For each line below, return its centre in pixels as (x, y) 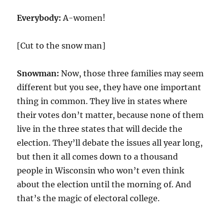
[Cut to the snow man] (61, 46)
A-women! (84, 18)
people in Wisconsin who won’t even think (101, 170)
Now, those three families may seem (132, 73)
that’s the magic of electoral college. (88, 198)
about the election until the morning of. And (104, 184)
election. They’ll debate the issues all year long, (110, 143)
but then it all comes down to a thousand (98, 157)
